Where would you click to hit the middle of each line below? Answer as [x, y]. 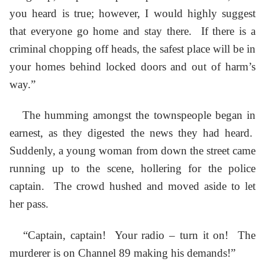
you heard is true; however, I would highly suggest [132, 13]
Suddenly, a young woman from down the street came [132, 151]
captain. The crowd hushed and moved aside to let [132, 186]
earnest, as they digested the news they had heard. [132, 133]
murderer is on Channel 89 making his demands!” [122, 253]
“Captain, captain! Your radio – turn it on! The [132, 235]
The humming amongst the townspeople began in [132, 115]
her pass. [29, 204]
